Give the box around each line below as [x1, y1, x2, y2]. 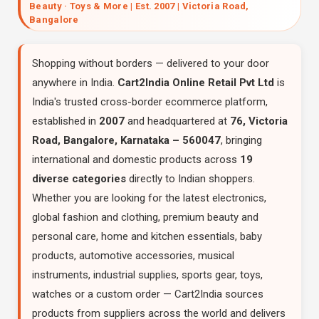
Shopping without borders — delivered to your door [32, 57, 269, 70]
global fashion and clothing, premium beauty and [32, 211, 258, 224]
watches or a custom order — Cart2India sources [32, 288, 263, 300]
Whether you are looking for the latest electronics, [32, 192, 266, 204]
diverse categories [32, 172, 126, 185]
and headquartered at [125, 115, 230, 127]
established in [32, 115, 99, 127]
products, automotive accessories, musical [32, 249, 234, 262]
